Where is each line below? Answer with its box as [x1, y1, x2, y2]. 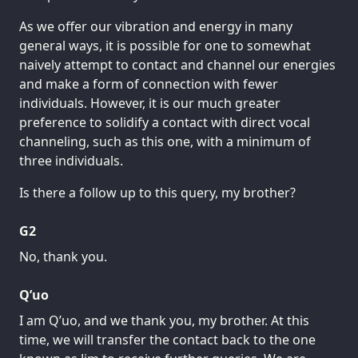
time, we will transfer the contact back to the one [19, 331, 316, 349]
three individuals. [19, 152, 123, 170]
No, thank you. [19, 248, 107, 266]
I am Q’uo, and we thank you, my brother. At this [19, 312, 309, 330]
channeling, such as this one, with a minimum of [19, 133, 311, 151]
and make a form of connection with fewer [19, 75, 278, 93]
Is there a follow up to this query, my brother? [19, 184, 296, 202]
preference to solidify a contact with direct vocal [19, 113, 310, 132]
